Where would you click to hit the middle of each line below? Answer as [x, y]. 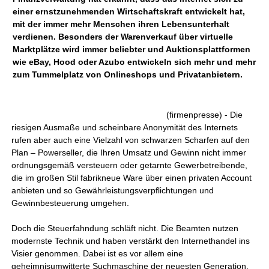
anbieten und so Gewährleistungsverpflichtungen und [113, 190]
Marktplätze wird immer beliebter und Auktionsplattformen [132, 49]
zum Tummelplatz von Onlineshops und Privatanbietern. [128, 74]
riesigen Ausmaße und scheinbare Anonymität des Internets [125, 127]
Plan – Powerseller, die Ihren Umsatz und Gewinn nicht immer [129, 153]
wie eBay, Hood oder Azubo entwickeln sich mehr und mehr [134, 62]
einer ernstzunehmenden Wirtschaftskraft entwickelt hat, [129, 11]
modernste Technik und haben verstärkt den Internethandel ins [131, 241]
